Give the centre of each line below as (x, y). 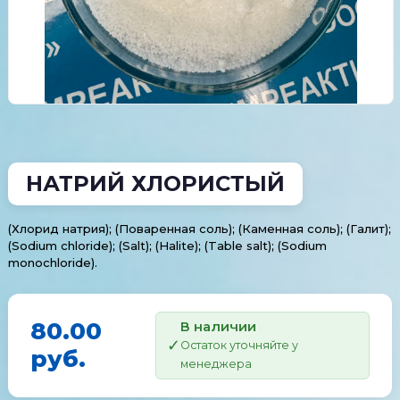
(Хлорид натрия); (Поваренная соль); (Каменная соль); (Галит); (199, 229)
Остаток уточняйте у (239, 345)
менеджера (216, 364)
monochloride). (52, 262)
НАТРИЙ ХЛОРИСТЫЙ (155, 183)
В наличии (218, 326)
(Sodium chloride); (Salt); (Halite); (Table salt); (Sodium (167, 246)
